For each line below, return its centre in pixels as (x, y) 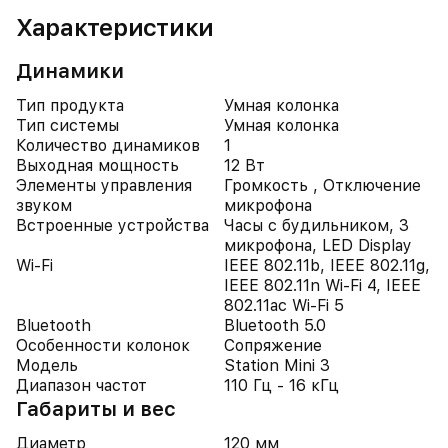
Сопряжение (273, 345)
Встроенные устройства (112, 225)
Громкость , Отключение (322, 185)
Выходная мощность (97, 165)
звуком (44, 205)
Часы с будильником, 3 (316, 225)
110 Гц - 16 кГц (281, 385)
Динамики (70, 71)
